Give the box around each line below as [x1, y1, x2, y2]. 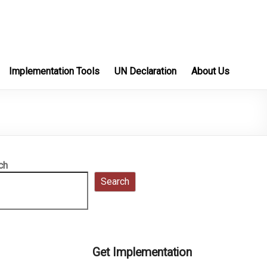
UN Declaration [114, 66, 176, 77]
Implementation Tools [9, 66, 100, 77]
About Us [191, 66, 229, 77]
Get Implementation [92, 246, 192, 259]
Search [101, 176, 129, 187]
